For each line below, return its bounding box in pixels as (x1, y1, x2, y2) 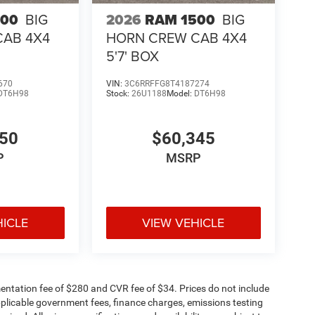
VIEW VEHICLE (142, 213, 225, 231)
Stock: (105, 88, 131, 98)
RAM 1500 (144, 8, 215, 30)
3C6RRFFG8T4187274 (124, 78, 210, 89)
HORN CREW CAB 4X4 (105, 27, 247, 48)
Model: (166, 88, 194, 98)
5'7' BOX (105, 45, 159, 66)
